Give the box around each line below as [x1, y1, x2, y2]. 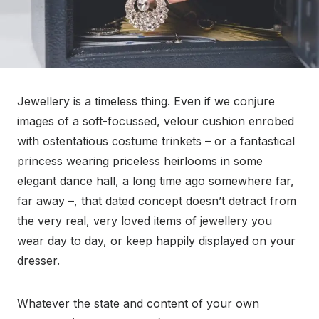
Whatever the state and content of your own [17, 296, 259, 311]
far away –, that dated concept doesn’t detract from [17, 194, 296, 209]
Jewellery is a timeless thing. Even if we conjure [17, 94, 275, 109]
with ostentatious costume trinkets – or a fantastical [17, 134, 295, 149]
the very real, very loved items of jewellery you [17, 214, 272, 229]
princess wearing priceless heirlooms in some [17, 154, 263, 169]
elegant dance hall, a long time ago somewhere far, [17, 174, 294, 189]
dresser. [17, 253, 60, 268]
